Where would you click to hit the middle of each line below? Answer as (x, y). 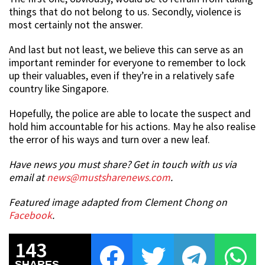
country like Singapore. (59, 89)
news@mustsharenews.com (109, 178)
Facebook (30, 216)
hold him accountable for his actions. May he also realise (132, 127)
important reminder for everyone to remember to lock (127, 63)
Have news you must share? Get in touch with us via (123, 165)
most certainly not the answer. (76, 25)
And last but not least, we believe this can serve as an (126, 50)
